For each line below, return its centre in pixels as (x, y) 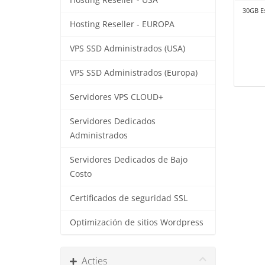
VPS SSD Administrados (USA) (127, 49)
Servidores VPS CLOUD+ (117, 97)
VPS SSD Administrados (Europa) (134, 73)
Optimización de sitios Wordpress (137, 222)
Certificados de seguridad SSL (129, 198)
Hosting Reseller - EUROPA (122, 24)
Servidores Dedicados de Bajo (129, 160)
